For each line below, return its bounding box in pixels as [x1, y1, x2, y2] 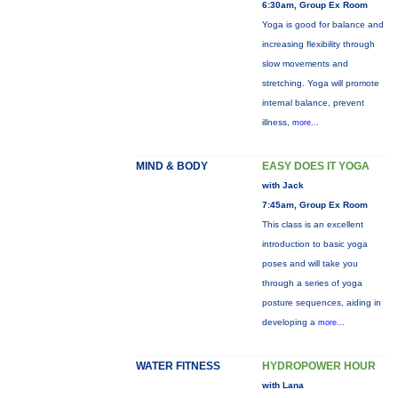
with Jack [261, 180, 304, 190]
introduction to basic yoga [261, 239, 368, 249]
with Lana [261, 380, 304, 390]
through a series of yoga [261, 278, 362, 288]
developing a [261, 317, 318, 327]
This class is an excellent [261, 219, 363, 229]
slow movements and [261, 59, 348, 68]
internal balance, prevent [261, 98, 364, 107]
